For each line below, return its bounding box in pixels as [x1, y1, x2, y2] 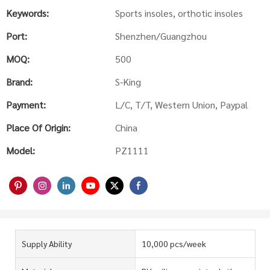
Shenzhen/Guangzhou [115, 30, 207, 42]
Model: [6, 144, 35, 157]
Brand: [6, 75, 33, 88]
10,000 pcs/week [141, 237, 206, 249]
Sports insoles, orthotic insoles [115, 7, 243, 19]
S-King [115, 75, 141, 88]
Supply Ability [22, 237, 72, 249]
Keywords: [6, 7, 49, 19]
